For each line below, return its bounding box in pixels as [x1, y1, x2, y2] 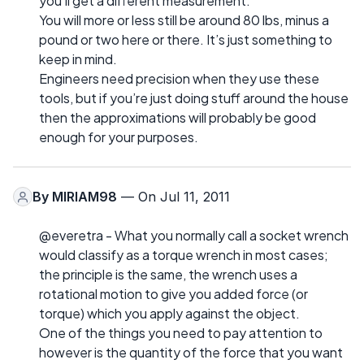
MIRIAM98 [52, 188, 117, 206]
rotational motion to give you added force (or [39, 285, 308, 303]
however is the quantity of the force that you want [39, 344, 343, 362]
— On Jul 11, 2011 [117, 188, 230, 206]
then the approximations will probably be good [39, 109, 316, 127]
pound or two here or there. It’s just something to [39, 31, 332, 49]
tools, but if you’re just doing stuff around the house [39, 89, 349, 107]
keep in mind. [39, 50, 117, 68]
